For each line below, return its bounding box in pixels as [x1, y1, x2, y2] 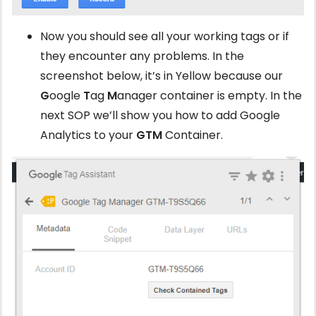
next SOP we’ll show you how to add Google [40, 107, 280, 124]
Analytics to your [40, 127, 136, 144]
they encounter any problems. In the [40, 48, 244, 65]
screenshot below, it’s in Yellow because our [40, 68, 283, 85]
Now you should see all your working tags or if [40, 28, 289, 45]
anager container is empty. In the [117, 87, 302, 104]
